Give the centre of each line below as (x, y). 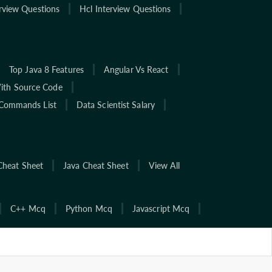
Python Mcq (89, 208)
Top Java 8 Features (46, 69)
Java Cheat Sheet (96, 165)
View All (164, 165)
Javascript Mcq (161, 208)
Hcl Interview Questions (125, 8)
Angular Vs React (136, 69)
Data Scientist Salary (115, 104)
